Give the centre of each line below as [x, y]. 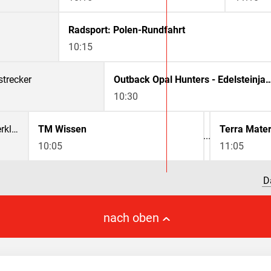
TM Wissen [62, 129]
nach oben [131, 218]
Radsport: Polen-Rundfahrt [127, 30]
